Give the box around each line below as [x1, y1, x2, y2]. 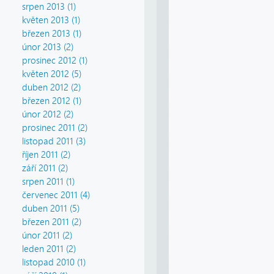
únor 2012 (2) [22, 109, 73, 120]
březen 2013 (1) [22, 28, 81, 40]
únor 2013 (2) [22, 42, 73, 53]
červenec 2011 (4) [22, 190, 90, 201]
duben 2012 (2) [22, 82, 81, 94]
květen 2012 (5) [22, 68, 81, 80]
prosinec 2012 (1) [22, 55, 87, 67]
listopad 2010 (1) [22, 257, 86, 268]
